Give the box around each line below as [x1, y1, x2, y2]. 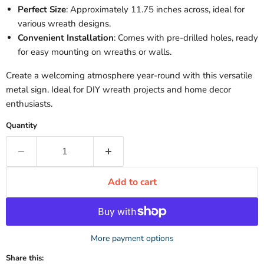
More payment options [90, 233, 174, 245]
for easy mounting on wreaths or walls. [18, 46, 171, 58]
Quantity [6, 120, 37, 131]
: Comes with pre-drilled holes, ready [114, 32, 258, 44]
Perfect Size [18, 4, 66, 16]
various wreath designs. [18, 18, 111, 30]
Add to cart [107, 176, 157, 189]
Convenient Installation [18, 32, 114, 44]
